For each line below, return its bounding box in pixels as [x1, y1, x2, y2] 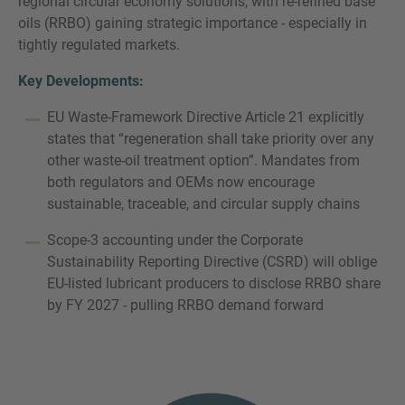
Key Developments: [18, 72, 144, 89]
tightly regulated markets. [18, 36, 180, 53]
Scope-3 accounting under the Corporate [47, 231, 303, 249]
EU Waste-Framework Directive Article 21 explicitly [47, 108, 364, 126]
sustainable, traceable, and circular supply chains [47, 195, 360, 212]
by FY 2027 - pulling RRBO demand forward [47, 297, 324, 314]
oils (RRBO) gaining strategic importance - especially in [18, 14, 367, 32]
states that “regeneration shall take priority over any [47, 130, 374, 147]
